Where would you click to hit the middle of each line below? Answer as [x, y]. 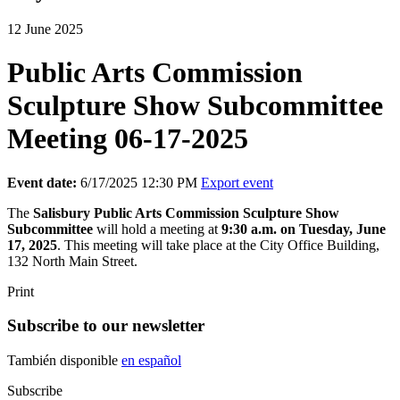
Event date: [42, 182]
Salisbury [62, 212]
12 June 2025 [45, 29]
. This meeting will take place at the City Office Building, [218, 245]
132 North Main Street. [72, 261]
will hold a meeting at [159, 229]
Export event [237, 182]
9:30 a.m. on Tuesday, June [304, 229]
